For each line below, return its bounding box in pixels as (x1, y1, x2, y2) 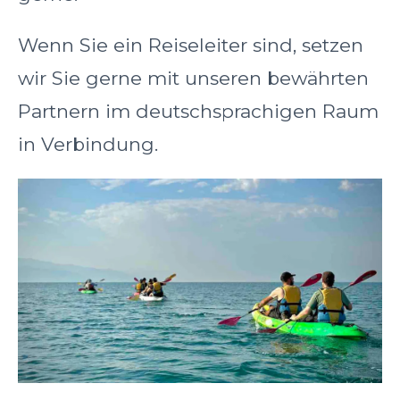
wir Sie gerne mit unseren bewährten (18, 66, 369, 89)
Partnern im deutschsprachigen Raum (18, 99, 379, 122)
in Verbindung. (18, 132, 158, 155)
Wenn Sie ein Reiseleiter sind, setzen (18, 33, 363, 56)
